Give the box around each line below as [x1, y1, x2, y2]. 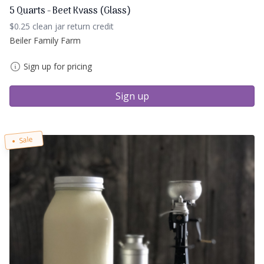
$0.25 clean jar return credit [9, 20, 114, 32]
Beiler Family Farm [9, 34, 81, 46]
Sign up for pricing [24, 60, 92, 72]
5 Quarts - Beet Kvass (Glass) [9, 3, 131, 19]
